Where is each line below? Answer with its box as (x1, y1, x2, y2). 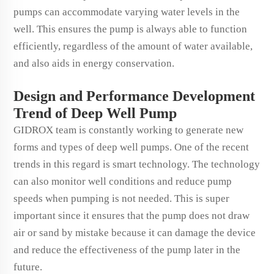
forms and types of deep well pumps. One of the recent (13, 141, 249, 153)
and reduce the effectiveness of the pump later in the (13, 244, 240, 256)
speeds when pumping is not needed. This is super (13, 193, 229, 204)
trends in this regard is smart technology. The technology (13, 158, 260, 170)
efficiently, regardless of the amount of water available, (13, 40, 253, 52)
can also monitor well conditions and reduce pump (13, 176, 232, 187)
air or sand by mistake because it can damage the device (13, 227, 256, 239)
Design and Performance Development (13, 88, 255, 104)
